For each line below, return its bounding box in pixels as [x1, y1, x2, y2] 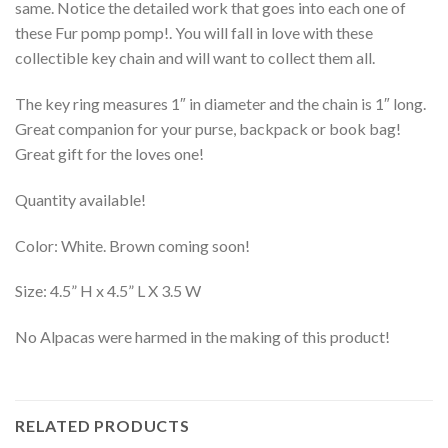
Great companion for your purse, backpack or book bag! [15, 118, 401, 138]
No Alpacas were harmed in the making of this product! [15, 327, 390, 347]
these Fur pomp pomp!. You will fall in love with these [15, 23, 373, 43]
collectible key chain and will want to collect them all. [15, 48, 375, 68]
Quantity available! [15, 189, 146, 209]
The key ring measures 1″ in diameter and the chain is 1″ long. [15, 93, 426, 113]
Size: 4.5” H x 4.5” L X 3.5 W [15, 281, 201, 301]
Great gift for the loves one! [15, 143, 204, 163]
